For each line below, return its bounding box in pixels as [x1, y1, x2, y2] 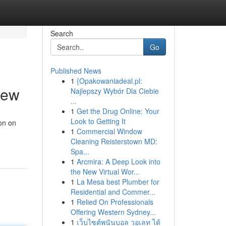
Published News [50, 66, 101, 76]
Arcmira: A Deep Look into [76, 156, 160, 166]
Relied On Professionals [76, 197, 153, 207]
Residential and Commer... [70, 187, 155, 197]
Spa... [70, 146, 89, 156]
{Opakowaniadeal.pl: [76, 76, 142, 86]
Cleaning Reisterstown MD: [70, 136, 157, 146]
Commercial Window [76, 126, 142, 136]
